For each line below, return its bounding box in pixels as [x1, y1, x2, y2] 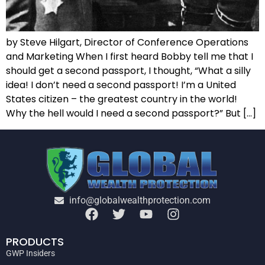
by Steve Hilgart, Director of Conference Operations [6, 35, 248, 50]
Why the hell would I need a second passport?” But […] [6, 106, 256, 121]
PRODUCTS [6, 234, 64, 249]
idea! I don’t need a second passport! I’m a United [6, 78, 236, 92]
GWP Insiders [6, 248, 55, 258]
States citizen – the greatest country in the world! [6, 92, 237, 106]
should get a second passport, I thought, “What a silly [6, 64, 251, 78]
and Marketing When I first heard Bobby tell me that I [6, 50, 253, 64]
